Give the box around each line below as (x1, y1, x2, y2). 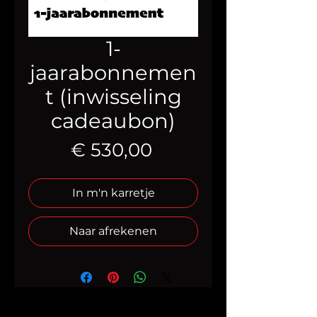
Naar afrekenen (69, 224, 157, 238)
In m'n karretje (71, 185, 155, 200)
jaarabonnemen (30, 59, 197, 85)
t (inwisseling (45, 83, 182, 109)
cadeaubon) (51, 108, 175, 133)
